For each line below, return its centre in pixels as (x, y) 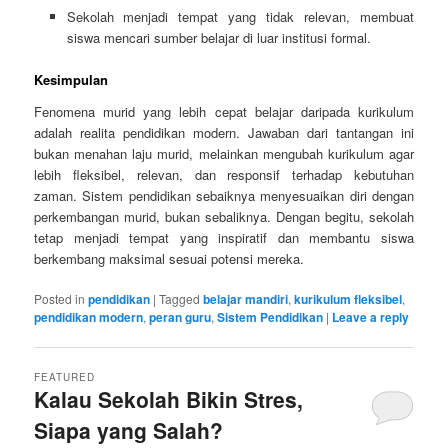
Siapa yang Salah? (129, 430)
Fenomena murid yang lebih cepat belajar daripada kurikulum (224, 111)
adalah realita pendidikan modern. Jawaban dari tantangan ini (224, 132)
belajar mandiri (246, 299)
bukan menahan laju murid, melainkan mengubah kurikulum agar (224, 153)
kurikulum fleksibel (348, 299)
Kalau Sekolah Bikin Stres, (169, 399)
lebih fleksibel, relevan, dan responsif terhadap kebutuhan (224, 174)
